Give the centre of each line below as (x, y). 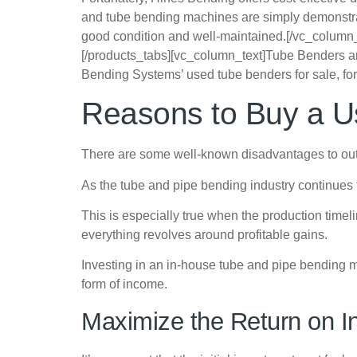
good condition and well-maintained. (184, 36)
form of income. (124, 284)
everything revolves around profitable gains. (204, 234)
